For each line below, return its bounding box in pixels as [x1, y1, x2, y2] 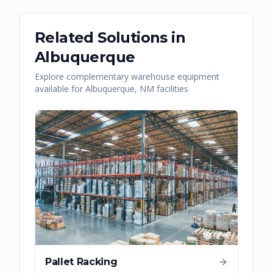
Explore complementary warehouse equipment [35, 70, 219, 82]
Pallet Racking [45, 256, 118, 268]
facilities [154, 82, 188, 94]
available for [35, 82, 85, 94]
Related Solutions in [35, 28, 185, 46]
